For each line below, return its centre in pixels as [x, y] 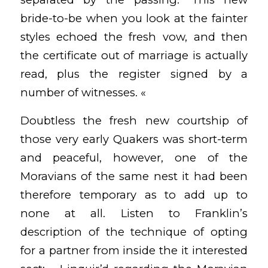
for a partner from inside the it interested [134, 250]
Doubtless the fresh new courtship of [134, 120]
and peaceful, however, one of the [134, 157]
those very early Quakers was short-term [134, 139]
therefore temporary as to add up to [134, 194]
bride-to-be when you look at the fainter [134, 18]
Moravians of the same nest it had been [134, 176]
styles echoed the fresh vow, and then [134, 36]
